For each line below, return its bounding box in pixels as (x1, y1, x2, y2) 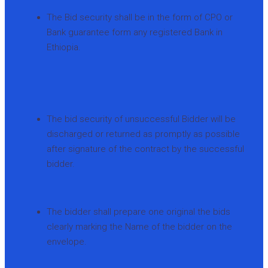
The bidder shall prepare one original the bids (47, 206, 230, 217)
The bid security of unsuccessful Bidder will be (47, 113, 236, 124)
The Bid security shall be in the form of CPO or (47, 11, 233, 23)
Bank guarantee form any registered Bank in (47, 26, 223, 38)
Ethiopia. (47, 41, 81, 53)
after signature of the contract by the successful (47, 143, 244, 154)
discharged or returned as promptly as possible (47, 128, 240, 139)
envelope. (47, 236, 87, 247)
